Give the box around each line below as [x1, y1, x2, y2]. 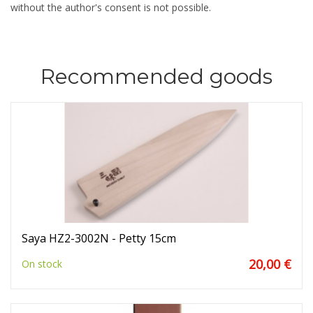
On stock [22, 257, 62, 271]
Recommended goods [41, 64, 272, 90]
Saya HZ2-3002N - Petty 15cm [22, 231, 176, 247]
